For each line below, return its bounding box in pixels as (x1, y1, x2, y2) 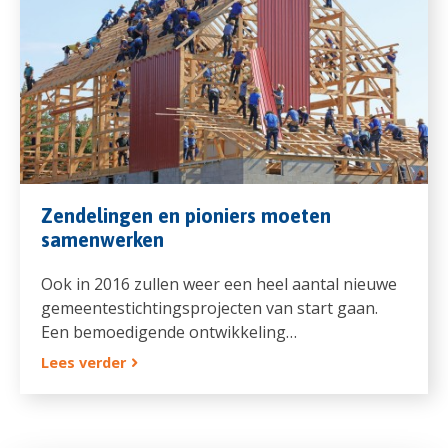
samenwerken (40, 228, 164, 252)
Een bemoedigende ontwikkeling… (40, 321, 297, 344)
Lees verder (40, 352, 126, 372)
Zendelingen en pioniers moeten (40, 204, 331, 228)
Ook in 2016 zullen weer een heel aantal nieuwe (40, 273, 397, 296)
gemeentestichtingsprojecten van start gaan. (40, 297, 378, 320)
